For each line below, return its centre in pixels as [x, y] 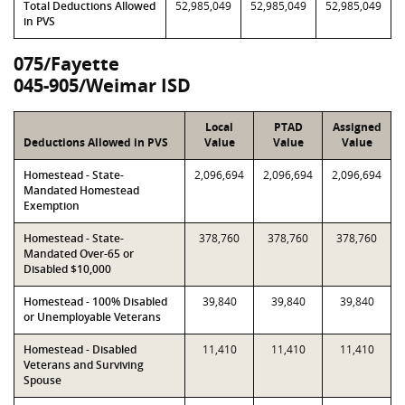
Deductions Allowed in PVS [96, 142]
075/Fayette [66, 64]
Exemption [52, 206]
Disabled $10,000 [67, 269]
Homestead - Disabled [80, 349]
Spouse [42, 380]
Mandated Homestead [81, 190]
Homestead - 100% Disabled [95, 301]
